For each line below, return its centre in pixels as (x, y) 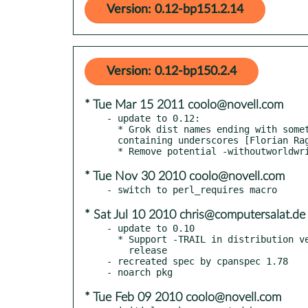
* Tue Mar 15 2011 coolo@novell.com (184, 105)
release (118, 250)
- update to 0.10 (151, 228)
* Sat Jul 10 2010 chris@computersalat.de (195, 215)
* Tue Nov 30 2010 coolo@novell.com (185, 176)
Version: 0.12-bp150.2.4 (172, 71)
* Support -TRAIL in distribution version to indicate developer (112, 239)
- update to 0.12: (153, 118)
